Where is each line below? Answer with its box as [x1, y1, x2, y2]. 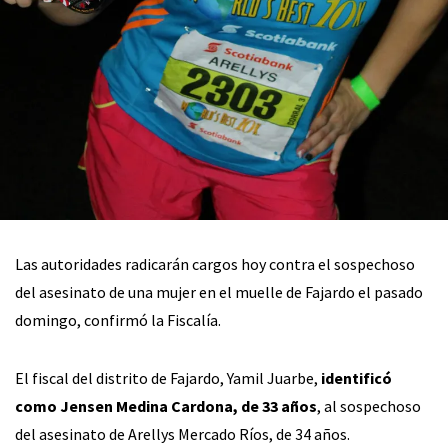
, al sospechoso [317, 396, 421, 417]
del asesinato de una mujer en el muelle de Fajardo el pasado [15, 282, 423, 303]
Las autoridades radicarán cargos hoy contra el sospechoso [15, 254, 415, 275]
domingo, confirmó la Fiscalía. [15, 310, 221, 331]
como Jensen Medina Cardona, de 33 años [15, 396, 317, 417]
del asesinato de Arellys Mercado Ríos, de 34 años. [15, 424, 350, 445]
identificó [321, 368, 392, 389]
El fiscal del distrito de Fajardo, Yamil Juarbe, [15, 368, 321, 389]
